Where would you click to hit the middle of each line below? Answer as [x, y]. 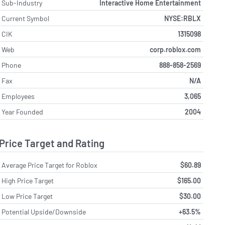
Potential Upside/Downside [44, 212]
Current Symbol [26, 18]
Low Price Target [27, 196]
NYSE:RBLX [182, 18]
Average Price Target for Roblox [50, 165]
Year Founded [23, 111]
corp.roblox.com [175, 49]
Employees [18, 96]
